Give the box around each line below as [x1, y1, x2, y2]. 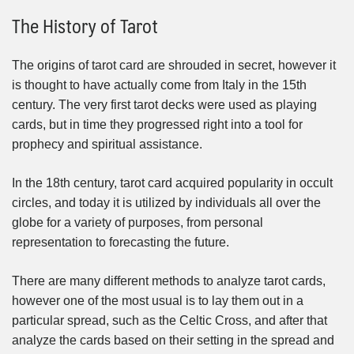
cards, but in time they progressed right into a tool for [12, 118, 303, 132]
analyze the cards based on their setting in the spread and [12, 333, 334, 348]
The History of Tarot [12, 9, 158, 41]
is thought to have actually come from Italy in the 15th [12, 78, 307, 92]
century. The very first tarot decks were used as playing [12, 98, 317, 112]
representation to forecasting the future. [12, 235, 229, 250]
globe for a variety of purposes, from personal [12, 216, 263, 230]
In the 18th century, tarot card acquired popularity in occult [12, 176, 333, 190]
